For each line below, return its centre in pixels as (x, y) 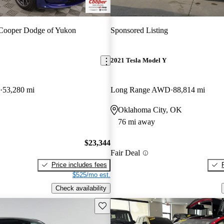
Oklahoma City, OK (150, 110)
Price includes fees (79, 164)
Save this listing (121, 205)
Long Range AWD (140, 90)
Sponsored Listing (139, 30)
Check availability (81, 188)
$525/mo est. (91, 174)
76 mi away (136, 122)
